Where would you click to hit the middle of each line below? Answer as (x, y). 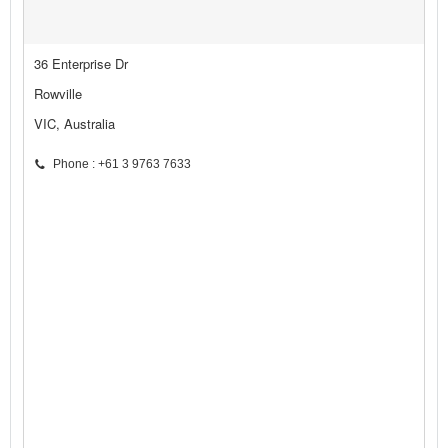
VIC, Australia (74, 124)
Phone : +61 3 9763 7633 (122, 164)
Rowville (58, 94)
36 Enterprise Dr (81, 64)
